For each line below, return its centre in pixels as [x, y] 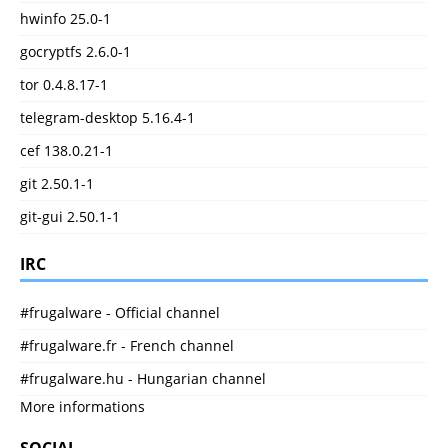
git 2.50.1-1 [57, 184]
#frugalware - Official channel [120, 313]
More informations [82, 407]
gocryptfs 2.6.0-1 [75, 52]
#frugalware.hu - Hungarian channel [143, 379]
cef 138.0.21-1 [66, 151]
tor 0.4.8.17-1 [64, 85]
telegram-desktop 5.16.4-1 [107, 118]
